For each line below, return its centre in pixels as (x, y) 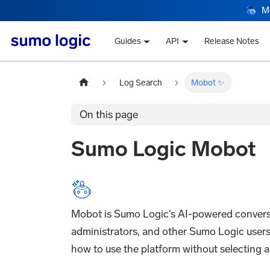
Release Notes (232, 42)
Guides (127, 42)
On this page (109, 114)
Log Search (140, 83)
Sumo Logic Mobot (164, 149)
